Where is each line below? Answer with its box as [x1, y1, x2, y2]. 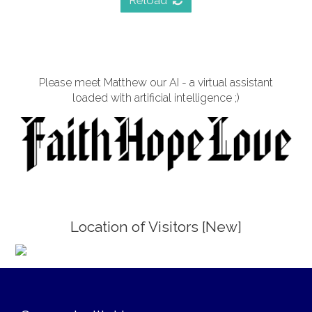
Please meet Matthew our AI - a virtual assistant [39, 76, 273, 89]
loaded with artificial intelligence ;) [72, 91, 240, 104]
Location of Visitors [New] [70, 217, 242, 235]
